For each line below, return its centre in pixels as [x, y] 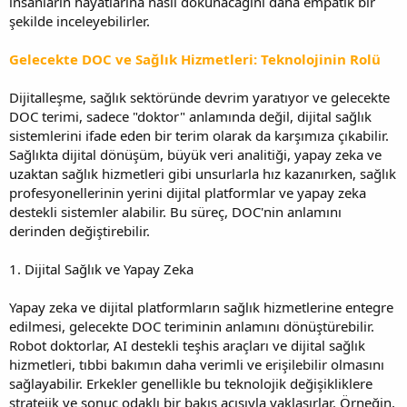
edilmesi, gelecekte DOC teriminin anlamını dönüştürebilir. [192, 326]
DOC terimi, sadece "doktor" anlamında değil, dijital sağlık [190, 116]
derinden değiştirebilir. [79, 230]
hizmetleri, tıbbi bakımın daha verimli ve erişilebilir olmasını [197, 364]
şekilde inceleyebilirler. [79, 20]
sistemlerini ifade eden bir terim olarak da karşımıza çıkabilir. [199, 135]
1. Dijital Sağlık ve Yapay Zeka [101, 268]
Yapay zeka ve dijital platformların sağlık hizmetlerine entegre [201, 307]
